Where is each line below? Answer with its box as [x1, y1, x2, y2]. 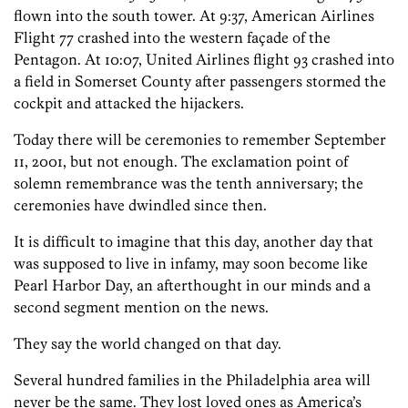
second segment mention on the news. [14, 298, 269, 317]
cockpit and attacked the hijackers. [14, 94, 244, 113]
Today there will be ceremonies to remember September [14, 130, 386, 149]
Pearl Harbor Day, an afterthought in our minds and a [14, 276, 371, 295]
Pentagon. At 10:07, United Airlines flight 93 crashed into [14, 50, 394, 69]
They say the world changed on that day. [14, 334, 281, 353]
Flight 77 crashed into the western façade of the [14, 28, 331, 47]
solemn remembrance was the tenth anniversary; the [14, 174, 363, 193]
